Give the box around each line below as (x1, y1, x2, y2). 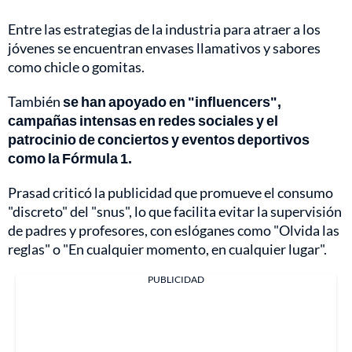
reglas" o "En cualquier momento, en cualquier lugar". (8, 240, 327, 258)
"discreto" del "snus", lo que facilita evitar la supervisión (8, 203, 342, 221)
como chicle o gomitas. (8, 58, 145, 76)
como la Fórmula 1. (8, 149, 132, 167)
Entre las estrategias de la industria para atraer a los (8, 20, 321, 38)
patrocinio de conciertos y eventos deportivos (8, 130, 310, 148)
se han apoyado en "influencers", (63, 93, 281, 111)
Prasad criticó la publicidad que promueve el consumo (8, 184, 333, 202)
